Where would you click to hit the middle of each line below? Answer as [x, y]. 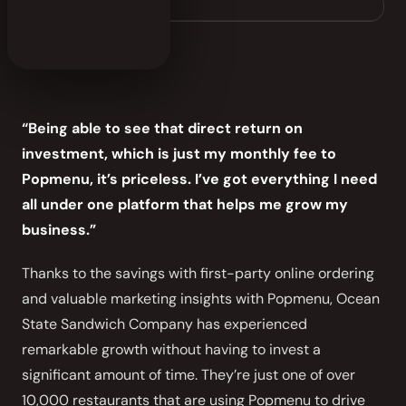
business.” [59, 230]
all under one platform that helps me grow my [185, 204]
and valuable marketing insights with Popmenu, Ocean [201, 299]
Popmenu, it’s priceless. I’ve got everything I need [199, 179]
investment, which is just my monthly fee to [179, 154]
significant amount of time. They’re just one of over [188, 375]
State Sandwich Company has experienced [164, 324]
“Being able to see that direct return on [162, 128]
